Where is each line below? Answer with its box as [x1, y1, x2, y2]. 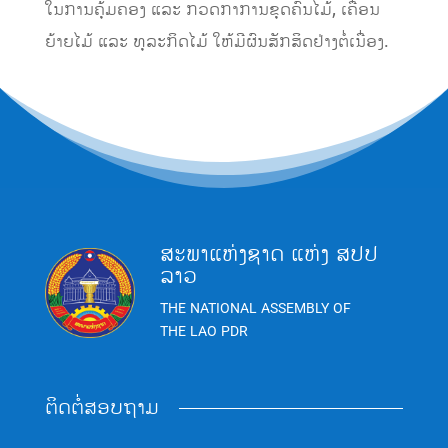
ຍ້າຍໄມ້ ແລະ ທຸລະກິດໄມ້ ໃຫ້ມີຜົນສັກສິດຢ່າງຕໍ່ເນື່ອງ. [44, 30, 389, 55]
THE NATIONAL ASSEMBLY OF [159, 299, 351, 319]
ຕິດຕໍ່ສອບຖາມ [44, 393, 159, 423]
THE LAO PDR [159, 322, 248, 342]
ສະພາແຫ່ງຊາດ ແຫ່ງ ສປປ [159, 238, 378, 271]
